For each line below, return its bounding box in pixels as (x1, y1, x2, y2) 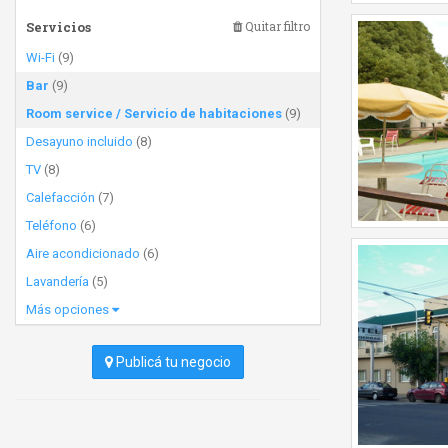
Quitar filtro (242, 18, 310, 34)
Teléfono (26, 218, 77, 233)
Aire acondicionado (26, 246, 140, 261)
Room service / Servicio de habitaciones (26, 106, 282, 121)
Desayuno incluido (26, 134, 133, 149)
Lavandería (26, 274, 89, 289)
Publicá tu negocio (113, 354, 231, 370)
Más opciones (26, 302, 112, 317)
